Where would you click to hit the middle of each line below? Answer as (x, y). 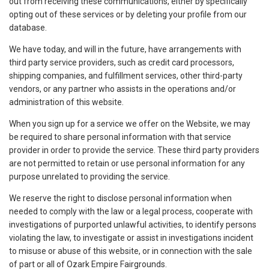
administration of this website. (66, 102)
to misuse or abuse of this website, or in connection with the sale (131, 251)
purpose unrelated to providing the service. (89, 177)
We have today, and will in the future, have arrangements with (125, 50)
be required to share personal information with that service (120, 137)
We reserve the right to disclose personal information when (120, 198)
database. (28, 28)
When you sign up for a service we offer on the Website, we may (130, 124)
